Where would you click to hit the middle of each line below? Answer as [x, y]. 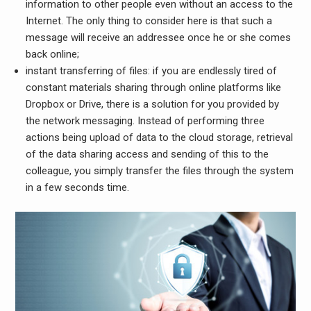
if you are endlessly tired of [213, 71]
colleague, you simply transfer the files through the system [159, 171]
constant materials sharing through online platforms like [153, 88]
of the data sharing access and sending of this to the [147, 154]
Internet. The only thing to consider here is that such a [149, 21]
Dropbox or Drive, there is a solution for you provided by [152, 104]
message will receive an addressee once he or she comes [158, 38]
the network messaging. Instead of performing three [145, 121]
